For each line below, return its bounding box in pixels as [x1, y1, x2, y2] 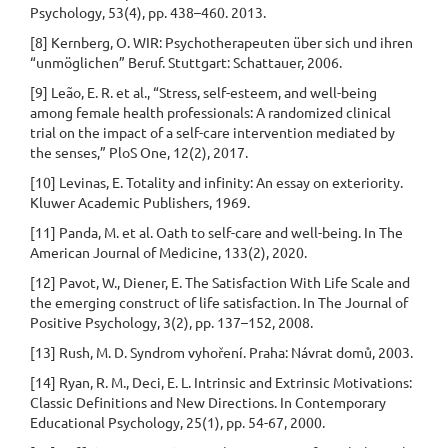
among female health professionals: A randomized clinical [30, 103, 391, 122]
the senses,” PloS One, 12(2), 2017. [30, 143, 248, 162]
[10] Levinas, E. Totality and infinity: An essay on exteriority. [30, 173, 403, 192]
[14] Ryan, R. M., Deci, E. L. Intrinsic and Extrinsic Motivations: [30, 373, 412, 392]
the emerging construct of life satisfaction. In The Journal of [30, 293, 408, 312]
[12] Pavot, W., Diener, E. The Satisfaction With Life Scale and [30, 273, 410, 292]
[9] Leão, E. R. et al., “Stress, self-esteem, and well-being [30, 83, 377, 102]
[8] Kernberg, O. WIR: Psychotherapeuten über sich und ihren [30, 33, 413, 52]
